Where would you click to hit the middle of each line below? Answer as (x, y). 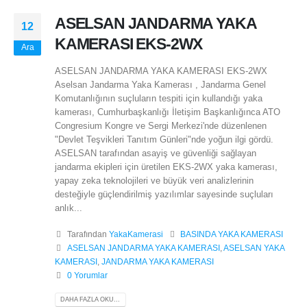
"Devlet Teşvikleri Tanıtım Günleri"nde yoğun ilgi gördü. (164, 139)
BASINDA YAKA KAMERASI (232, 234)
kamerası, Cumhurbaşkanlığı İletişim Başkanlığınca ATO (168, 112)
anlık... (69, 208)
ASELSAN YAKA (254, 248)
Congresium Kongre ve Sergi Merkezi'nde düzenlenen (161, 125)
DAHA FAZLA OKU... (90, 300)
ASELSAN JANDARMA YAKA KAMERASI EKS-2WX (161, 71)
